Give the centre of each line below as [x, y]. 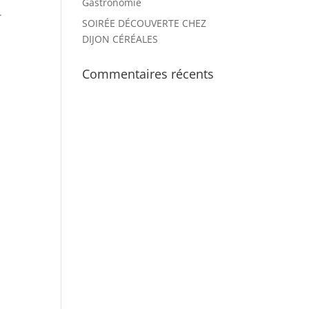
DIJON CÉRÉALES [120, 39]
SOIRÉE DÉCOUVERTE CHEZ [144, 23]
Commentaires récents [148, 74]
